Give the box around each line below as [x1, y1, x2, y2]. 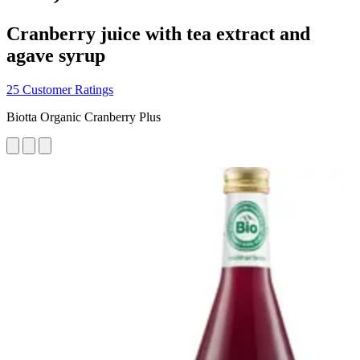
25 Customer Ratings [6, 82, 113, 96]
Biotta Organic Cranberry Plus [6, 109, 161, 124]
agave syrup [6, 44, 105, 66]
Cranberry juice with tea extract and [6, 22, 310, 44]
